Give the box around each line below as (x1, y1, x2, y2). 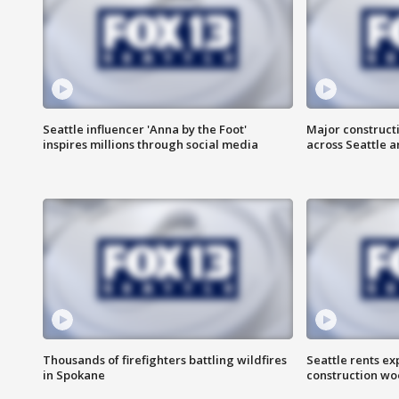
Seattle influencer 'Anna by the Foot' (43, 121, 247, 138)
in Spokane (43, 367, 105, 384)
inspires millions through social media (43, 136, 258, 153)
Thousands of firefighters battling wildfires (43, 352, 287, 369)
